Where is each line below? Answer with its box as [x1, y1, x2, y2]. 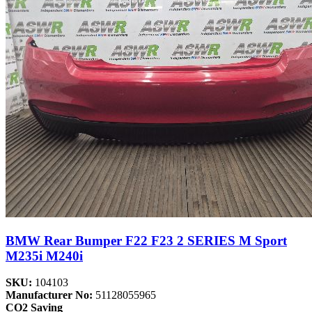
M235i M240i [6, 248, 83, 263]
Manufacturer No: [6, 289, 95, 302]
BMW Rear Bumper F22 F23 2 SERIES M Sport [6, 233, 287, 248]
